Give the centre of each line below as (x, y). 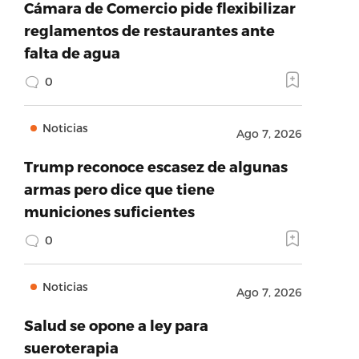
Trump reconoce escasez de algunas (155, 166)
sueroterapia (71, 347)
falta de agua (72, 52)
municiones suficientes (109, 211)
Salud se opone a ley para (116, 325)
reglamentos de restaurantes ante (149, 30)
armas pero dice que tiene (119, 189)
